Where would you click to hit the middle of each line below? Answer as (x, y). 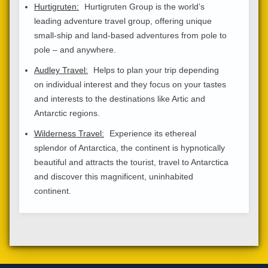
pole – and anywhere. (75, 49)
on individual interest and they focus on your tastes (130, 84)
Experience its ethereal (151, 133)
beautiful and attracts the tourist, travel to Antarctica (131, 162)
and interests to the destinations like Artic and (119, 98)
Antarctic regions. (67, 113)
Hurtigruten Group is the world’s (143, 6)
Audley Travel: (61, 70)
